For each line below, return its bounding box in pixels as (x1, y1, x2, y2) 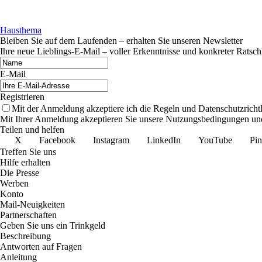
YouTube (198, 135, 232, 145)
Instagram (93, 135, 129, 145)
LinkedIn (147, 135, 181, 145)
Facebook (39, 135, 75, 145)
